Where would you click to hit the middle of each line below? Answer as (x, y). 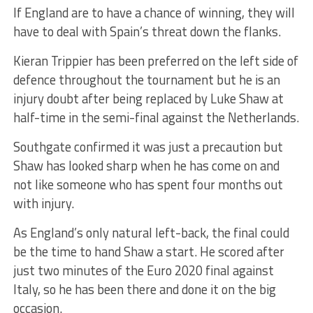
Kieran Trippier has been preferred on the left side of (155, 60)
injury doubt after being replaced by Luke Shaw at (148, 98)
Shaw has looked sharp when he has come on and (146, 165)
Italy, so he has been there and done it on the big (144, 289)
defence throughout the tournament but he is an (146, 79)
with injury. (43, 203)
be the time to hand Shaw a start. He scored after (148, 251)
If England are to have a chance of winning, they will (154, 12)
